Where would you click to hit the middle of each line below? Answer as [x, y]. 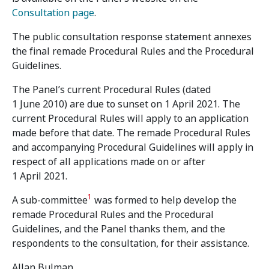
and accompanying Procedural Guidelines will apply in [133, 147]
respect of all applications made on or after [109, 162]
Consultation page [53, 13]
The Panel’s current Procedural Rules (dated [111, 90]
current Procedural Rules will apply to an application [130, 119]
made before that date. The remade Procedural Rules [131, 133]
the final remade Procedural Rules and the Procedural [133, 51]
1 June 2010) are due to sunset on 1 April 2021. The [126, 104]
